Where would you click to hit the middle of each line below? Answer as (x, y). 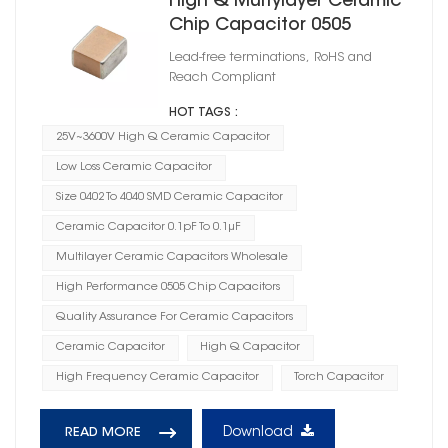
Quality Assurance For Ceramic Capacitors (174, 318)
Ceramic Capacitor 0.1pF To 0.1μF (148, 228)
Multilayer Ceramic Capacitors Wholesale (171, 258)
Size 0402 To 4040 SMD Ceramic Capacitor (169, 198)
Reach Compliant (222, 78)
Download (257, 432)
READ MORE (103, 432)
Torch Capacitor (339, 378)
